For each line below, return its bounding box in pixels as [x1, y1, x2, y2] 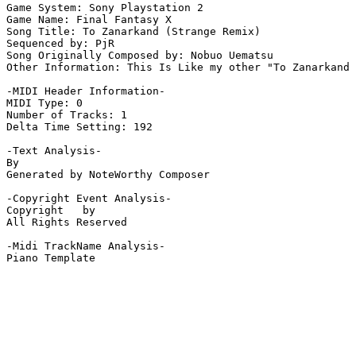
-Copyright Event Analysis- [6, 192, 172, 205]
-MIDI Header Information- [6, 85, 165, 98]
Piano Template [6, 252, 95, 265]
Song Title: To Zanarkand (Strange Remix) [6, 25, 261, 38]
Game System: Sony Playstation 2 [6, 2, 203, 14]
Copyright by [6, 204, 95, 217]
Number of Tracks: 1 [6, 109, 127, 122]
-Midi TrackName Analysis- [6, 240, 165, 253]
